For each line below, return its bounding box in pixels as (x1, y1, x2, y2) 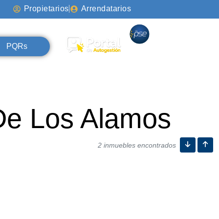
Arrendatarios (81, 4, 131, 13)
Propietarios (23, 4, 69, 13)
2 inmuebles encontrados (98, 141, 176, 149)
